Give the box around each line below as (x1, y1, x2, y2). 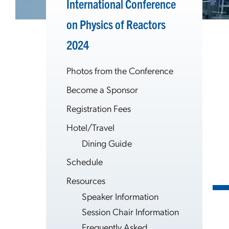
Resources (66, 174, 105, 186)
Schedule (66, 155, 103, 167)
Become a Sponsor (66, 83, 138, 95)
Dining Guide (82, 137, 132, 149)
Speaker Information (82, 190, 158, 202)
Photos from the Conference (66, 64, 173, 76)
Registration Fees (66, 102, 131, 114)
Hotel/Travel (66, 121, 114, 133)
